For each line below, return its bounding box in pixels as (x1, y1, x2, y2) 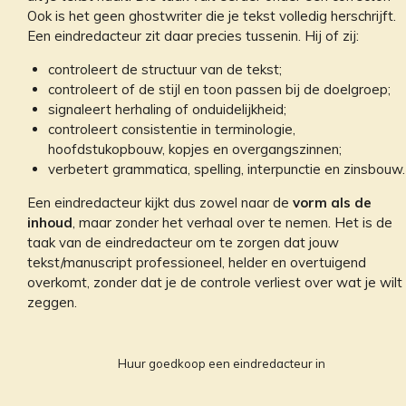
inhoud (27, 213, 72, 231)
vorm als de (293, 193, 372, 211)
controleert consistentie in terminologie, (47, 120, 295, 138)
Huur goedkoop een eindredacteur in (117, 356, 325, 372)
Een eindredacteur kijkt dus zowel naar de (27, 193, 293, 211)
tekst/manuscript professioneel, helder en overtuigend (27, 253, 366, 271)
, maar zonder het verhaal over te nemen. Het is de (72, 213, 392, 231)
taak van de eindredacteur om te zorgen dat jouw (27, 233, 339, 251)
